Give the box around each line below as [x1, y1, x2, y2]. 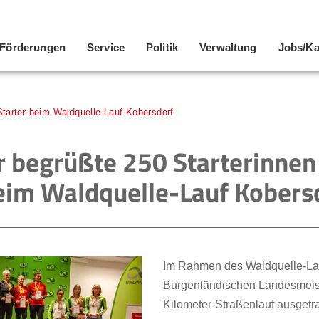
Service [86, 41, 125, 53]
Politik [146, 41, 179, 53]
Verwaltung [199, 41, 257, 53]
